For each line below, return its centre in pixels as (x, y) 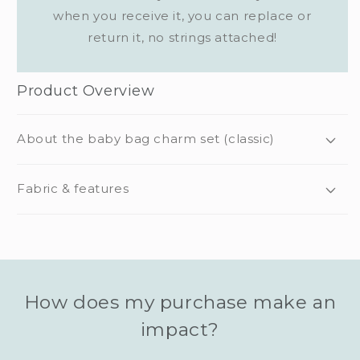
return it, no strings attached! (182, 37)
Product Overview (86, 90)
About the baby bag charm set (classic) (146, 139)
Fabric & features (73, 189)
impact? (180, 329)
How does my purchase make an (180, 302)
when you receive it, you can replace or (182, 15)
